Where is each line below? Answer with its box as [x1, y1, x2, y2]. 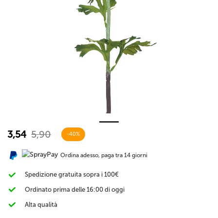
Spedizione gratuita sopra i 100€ [25, 171, 119, 178]
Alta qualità [25, 200, 57, 208]
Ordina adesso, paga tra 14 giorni [60, 152, 147, 159]
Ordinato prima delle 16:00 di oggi [25, 185, 125, 193]
